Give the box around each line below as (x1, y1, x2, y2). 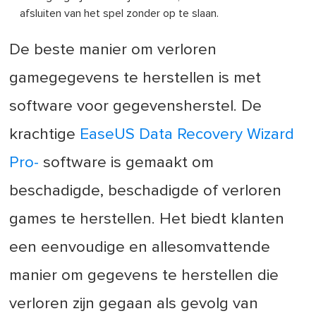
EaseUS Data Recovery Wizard (80, 126, 295, 143)
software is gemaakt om (39, 154, 214, 171)
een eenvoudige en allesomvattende (9, 239, 271, 256)
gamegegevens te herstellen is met (9, 70, 262, 87)
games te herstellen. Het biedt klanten (9, 211, 285, 228)
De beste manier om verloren (9, 42, 217, 59)
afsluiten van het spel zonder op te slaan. (20, 8, 219, 20)
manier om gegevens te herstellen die (9, 267, 279, 284)
